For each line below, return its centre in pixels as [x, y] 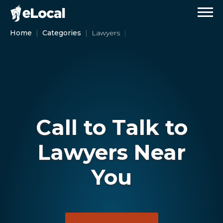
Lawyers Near [111, 152]
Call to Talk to [111, 127]
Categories [62, 33]
